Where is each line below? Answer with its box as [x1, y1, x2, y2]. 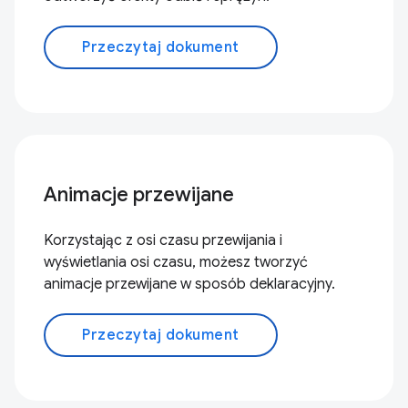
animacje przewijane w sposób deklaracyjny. [44, 275, 335, 293]
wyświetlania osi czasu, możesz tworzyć [44, 253, 308, 271]
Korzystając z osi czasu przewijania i [44, 231, 282, 250]
